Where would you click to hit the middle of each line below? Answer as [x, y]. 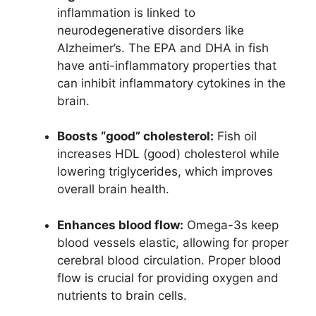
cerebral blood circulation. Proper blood [169, 260]
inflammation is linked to [126, 12]
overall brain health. [113, 189]
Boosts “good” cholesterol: [135, 136]
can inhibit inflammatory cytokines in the [171, 83]
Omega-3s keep [231, 225]
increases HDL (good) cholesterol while [168, 154]
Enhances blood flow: [120, 225]
